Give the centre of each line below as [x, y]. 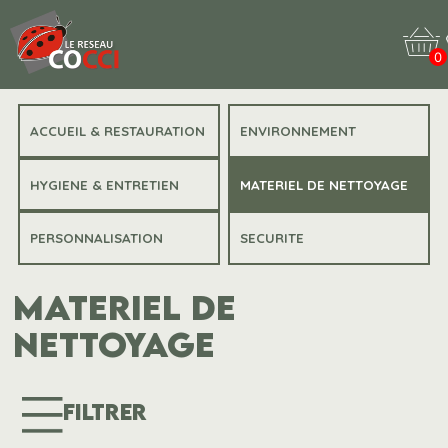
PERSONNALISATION [96, 238]
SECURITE [272, 238]
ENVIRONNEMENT [298, 130]
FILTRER [104, 411]
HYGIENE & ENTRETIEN [104, 184]
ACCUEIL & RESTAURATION [117, 130]
